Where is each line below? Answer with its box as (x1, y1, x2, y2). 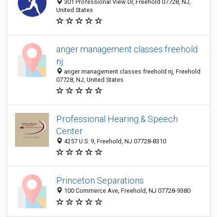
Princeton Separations (56, 175, 144, 186)
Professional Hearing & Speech (56, 114, 178, 124)
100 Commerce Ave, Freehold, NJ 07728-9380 (62, 187, 190, 195)
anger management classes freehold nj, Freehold (62, 68, 201, 75)
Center (56, 126, 83, 136)
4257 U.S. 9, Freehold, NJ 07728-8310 (62, 138, 166, 145)
